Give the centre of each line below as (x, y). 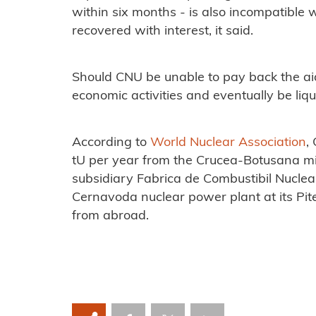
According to (111, 142)
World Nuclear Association (228, 142)
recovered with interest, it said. (163, 31)
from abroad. (110, 216)
